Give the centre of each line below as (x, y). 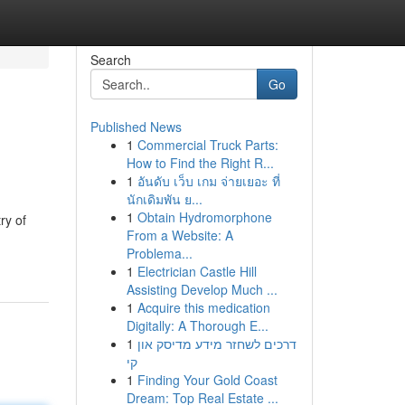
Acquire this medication (203, 307)
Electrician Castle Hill (197, 271)
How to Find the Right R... (200, 163)
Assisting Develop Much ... (202, 289)
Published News (136, 127)
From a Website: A (179, 235)
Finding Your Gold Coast (207, 380)
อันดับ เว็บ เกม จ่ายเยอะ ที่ (208, 181)
